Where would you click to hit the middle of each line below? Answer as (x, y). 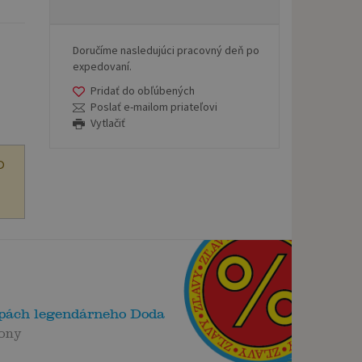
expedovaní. (102, 66)
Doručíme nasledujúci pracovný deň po (166, 50)
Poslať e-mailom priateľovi (154, 106)
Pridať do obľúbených (143, 90)
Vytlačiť (108, 122)
